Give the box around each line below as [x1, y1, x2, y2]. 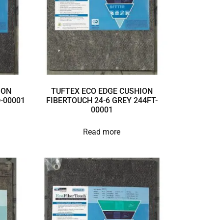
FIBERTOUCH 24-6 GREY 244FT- [46, 96, 158, 106]
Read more [83, 127, 121, 137]
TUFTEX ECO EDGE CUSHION [51, 86, 153, 96]
